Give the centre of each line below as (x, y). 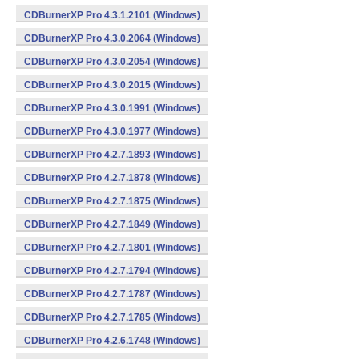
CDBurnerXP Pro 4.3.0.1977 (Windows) (112, 131)
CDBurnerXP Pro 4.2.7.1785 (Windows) (112, 317)
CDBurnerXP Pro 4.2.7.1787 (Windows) (112, 294)
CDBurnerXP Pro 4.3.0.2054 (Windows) (112, 62)
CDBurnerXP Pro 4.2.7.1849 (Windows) (112, 224)
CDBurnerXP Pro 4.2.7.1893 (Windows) (112, 155)
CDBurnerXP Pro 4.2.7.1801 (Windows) (112, 248)
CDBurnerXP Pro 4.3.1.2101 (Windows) (112, 15)
